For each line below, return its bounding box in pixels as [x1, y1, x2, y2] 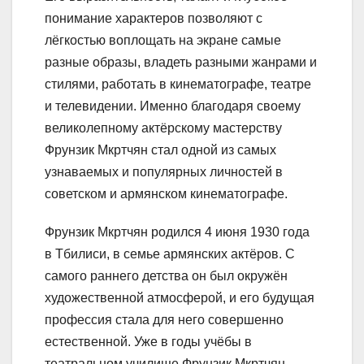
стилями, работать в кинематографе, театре [45, 77, 311, 92]
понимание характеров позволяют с [45, 11, 262, 26]
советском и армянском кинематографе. [45, 187, 288, 201]
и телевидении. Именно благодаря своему [45, 99, 301, 114]
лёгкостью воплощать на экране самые [45, 33, 281, 48]
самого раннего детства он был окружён [45, 269, 288, 284]
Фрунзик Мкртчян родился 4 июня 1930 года [45, 225, 310, 240]
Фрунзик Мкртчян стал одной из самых [45, 143, 276, 158]
